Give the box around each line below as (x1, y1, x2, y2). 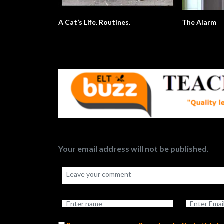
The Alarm (181, 18, 216, 27)
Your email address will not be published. (58, 143, 209, 153)
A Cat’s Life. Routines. (58, 18, 130, 27)
